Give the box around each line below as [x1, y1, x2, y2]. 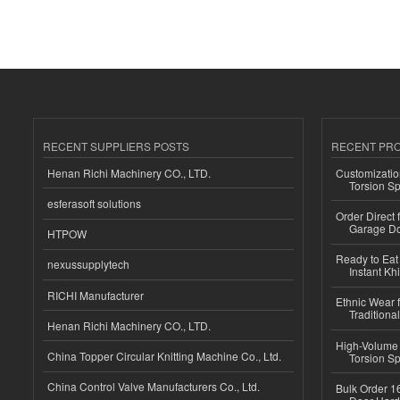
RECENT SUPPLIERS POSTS [43, 138, 189, 154]
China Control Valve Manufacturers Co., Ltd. [47, 379, 260, 395]
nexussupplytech [47, 256, 129, 272]
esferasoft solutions [47, 196, 141, 212]
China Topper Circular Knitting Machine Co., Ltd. [47, 347, 281, 363]
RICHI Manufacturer [47, 287, 144, 303]
